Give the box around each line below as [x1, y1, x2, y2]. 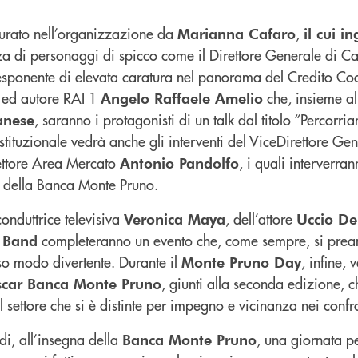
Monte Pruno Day [181, 252, 301, 271]
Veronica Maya [124, 209, 225, 228]
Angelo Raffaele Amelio [101, 88, 263, 107]
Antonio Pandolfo [120, 153, 239, 172]
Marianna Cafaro [177, 23, 296, 42]
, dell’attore [225, 208, 296, 229]
